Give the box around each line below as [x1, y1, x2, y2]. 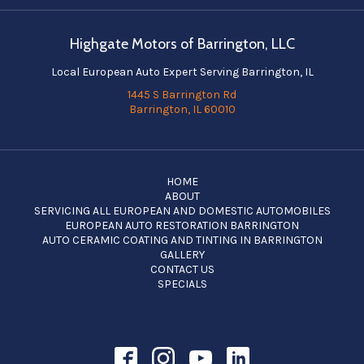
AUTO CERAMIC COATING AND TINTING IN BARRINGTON [41, 233, 323, 247]
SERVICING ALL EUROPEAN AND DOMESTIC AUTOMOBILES [33, 204, 331, 218]
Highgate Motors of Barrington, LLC [69, 35, 295, 53]
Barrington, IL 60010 [128, 102, 236, 116]
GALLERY [159, 248, 205, 262]
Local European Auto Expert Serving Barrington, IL [50, 65, 314, 79]
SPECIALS [157, 277, 207, 291]
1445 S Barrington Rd [128, 88, 236, 102]
